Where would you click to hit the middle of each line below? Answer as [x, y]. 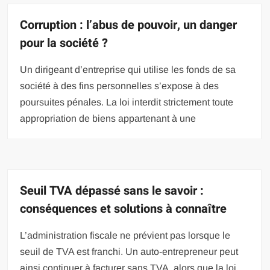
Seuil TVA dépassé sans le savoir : [112, 190]
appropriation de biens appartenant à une [108, 118]
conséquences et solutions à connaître [124, 209]
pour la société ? [64, 43]
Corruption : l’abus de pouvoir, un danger [129, 25]
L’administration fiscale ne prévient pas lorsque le [125, 235]
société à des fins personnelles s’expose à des [120, 86]
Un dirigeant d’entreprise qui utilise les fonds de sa [128, 69]
